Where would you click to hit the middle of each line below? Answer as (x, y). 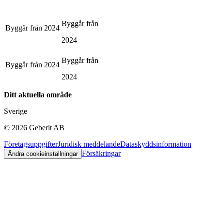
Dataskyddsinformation (156, 144)
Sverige (15, 111)
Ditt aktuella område (38, 94)
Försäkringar (101, 153)
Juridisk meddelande (89, 144)
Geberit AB (47, 127)
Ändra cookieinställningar (43, 154)
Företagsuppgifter (31, 144)
